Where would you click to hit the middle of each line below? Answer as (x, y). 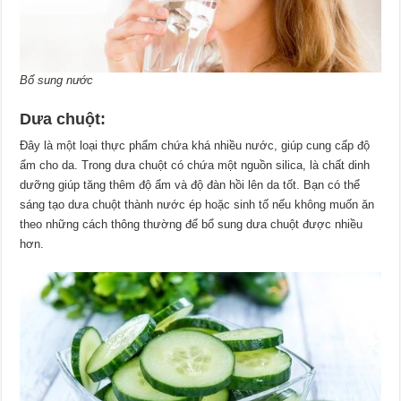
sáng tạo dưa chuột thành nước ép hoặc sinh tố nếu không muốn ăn (197, 204)
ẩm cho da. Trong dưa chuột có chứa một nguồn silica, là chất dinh (195, 165)
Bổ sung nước (57, 80)
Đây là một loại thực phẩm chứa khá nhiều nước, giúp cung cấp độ (195, 145)
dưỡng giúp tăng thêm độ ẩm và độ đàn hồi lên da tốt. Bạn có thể (190, 184)
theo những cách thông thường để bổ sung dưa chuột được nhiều (192, 224)
